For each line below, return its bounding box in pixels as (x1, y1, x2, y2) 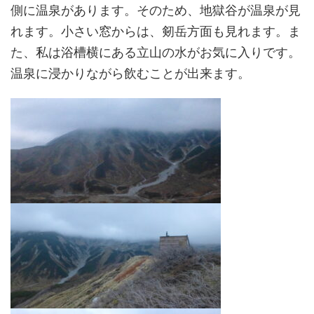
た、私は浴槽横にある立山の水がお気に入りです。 (11, 44, 301, 60)
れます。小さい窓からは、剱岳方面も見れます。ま (11, 23, 301, 39)
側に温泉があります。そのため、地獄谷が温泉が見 (11, 2, 301, 18)
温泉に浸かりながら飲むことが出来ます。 (11, 65, 250, 81)
